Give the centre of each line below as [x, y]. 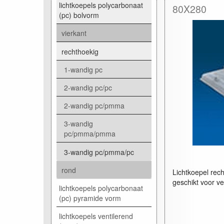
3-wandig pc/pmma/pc [99, 152]
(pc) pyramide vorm [90, 198]
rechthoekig [80, 51]
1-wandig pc [83, 69]
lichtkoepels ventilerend [96, 216]
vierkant [74, 33]
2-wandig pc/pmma [94, 105]
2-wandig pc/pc [88, 87]
